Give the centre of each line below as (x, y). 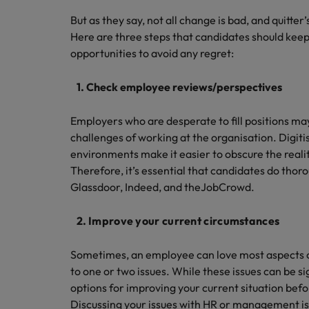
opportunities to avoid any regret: (153, 53)
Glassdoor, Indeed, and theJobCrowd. (164, 187)
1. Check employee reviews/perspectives (177, 87)
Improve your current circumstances (185, 221)
